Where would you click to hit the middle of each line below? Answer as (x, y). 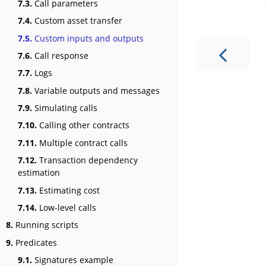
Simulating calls (65, 108)
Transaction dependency (87, 160)
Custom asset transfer (77, 21)
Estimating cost (68, 190)
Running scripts (46, 225)
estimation (39, 173)
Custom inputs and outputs (88, 38)
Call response (60, 55)
